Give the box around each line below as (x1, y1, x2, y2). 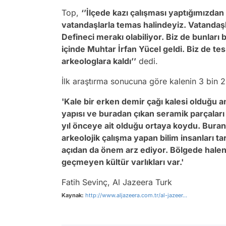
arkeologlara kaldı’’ (62, 56, 136, 67)
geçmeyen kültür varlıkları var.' (62, 157, 184, 167)
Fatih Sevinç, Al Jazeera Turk (62, 177, 172, 188)
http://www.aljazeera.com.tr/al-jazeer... (85, 192, 187, 199)
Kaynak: (62, 192, 84, 199)
